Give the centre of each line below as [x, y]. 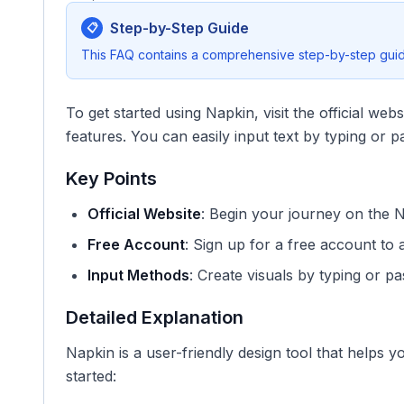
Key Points [111, 179]
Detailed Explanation [155, 317]
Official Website [144, 214]
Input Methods [138, 275]
